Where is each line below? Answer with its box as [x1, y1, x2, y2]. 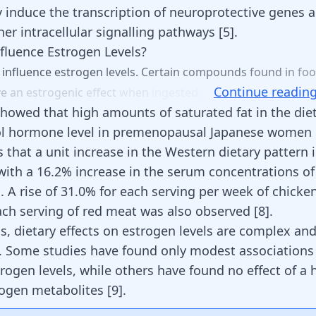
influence [2, 64, 54, 80]
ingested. [152, 85, 204, 100]
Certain [141, 64, 183, 80]
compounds [183, 64, 250, 80]
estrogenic [26, 85, 86, 100]
